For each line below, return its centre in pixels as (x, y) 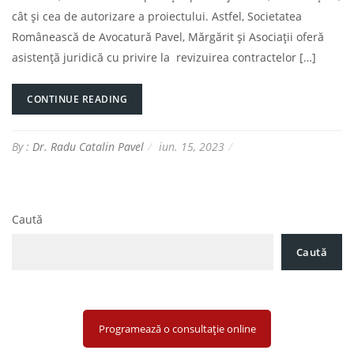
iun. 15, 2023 (192, 147)
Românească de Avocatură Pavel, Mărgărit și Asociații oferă (168, 37)
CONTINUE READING (77, 100)
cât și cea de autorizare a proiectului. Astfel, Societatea (157, 17)
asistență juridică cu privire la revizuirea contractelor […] (164, 58)
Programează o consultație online (177, 328)
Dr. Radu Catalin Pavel (88, 147)
